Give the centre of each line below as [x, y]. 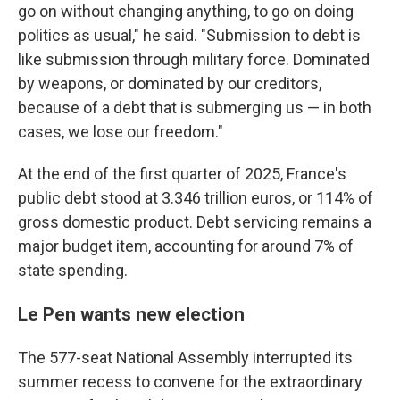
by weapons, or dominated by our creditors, [170, 83]
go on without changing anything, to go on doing [186, 11]
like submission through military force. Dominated [194, 59]
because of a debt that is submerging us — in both [195, 108]
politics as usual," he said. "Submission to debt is [189, 35]
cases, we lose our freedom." [121, 132]
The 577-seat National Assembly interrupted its [185, 358]
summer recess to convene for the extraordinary [190, 382]
